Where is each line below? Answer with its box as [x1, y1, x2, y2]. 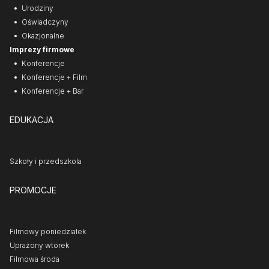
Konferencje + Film [22, 73, 87, 82]
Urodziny [22, 4, 53, 13]
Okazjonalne [22, 31, 64, 40]
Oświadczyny [22, 17, 68, 26]
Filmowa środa [10, 255, 59, 264]
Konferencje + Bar [22, 86, 83, 95]
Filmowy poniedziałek [10, 227, 86, 236]
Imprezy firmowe [10, 45, 74, 54]
